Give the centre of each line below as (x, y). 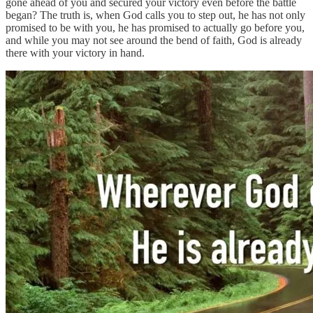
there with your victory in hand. (75, 52)
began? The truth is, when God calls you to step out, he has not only (155, 15)
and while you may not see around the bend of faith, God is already (154, 40)
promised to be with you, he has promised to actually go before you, (155, 27)
